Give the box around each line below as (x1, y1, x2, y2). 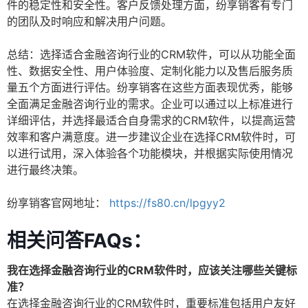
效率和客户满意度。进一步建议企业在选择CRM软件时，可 (7, 130, 296, 144)
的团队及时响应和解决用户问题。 (7, 14, 172, 29)
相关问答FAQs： (7, 229, 152, 253)
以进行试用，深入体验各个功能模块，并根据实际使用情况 (7, 146, 293, 161)
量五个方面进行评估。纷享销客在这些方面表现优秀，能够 (7, 80, 293, 95)
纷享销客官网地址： (7, 196, 106, 210)
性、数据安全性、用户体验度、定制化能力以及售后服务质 (7, 64, 293, 78)
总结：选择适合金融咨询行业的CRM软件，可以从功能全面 (7, 47, 296, 62)
